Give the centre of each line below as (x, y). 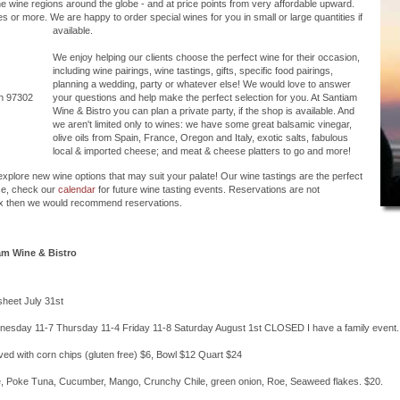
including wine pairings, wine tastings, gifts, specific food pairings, (193, 70)
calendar (77, 189)
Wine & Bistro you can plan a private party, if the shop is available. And (204, 110)
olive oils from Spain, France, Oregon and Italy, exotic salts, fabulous (200, 137)
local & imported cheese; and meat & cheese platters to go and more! (202, 150)
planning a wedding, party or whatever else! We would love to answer (202, 83)
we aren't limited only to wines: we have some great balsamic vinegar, (202, 124)
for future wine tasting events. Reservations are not (208, 189)
